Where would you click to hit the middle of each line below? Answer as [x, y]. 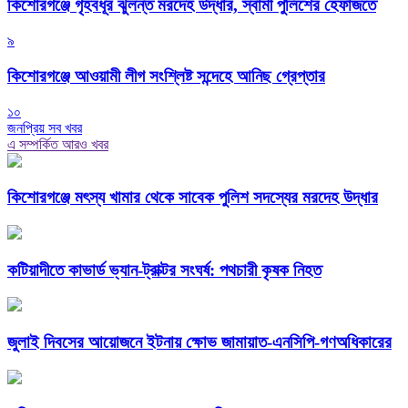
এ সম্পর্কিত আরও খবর [58, 144]
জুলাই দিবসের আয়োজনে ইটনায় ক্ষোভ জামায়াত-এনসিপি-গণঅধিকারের [199, 342]
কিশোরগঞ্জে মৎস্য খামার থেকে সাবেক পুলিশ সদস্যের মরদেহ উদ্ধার [193, 198]
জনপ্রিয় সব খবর [45, 127]
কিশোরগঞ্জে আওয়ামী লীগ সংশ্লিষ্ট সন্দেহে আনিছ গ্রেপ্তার [166, 76]
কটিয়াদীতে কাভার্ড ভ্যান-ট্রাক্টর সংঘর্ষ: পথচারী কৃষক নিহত [164, 270]
